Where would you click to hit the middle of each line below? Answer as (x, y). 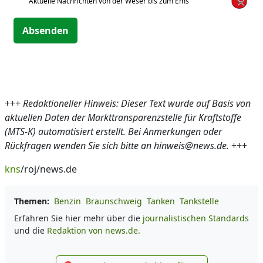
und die (31, 230)
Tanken (161, 201)
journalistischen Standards (196, 218)
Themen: (32, 201)
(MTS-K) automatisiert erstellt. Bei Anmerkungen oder (113, 131)
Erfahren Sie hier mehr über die (78, 218)
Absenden (45, 31)
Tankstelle (199, 201)
